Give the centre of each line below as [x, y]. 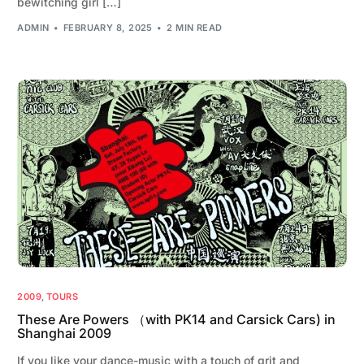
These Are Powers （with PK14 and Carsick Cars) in [177, 320]
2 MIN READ [195, 28]
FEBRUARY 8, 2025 [108, 28]
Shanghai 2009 [65, 334]
